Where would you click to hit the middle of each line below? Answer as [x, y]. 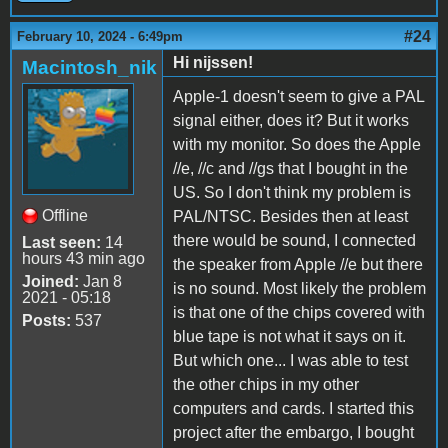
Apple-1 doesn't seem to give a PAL [298, 96]
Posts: [46, 320]
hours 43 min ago [83, 258]
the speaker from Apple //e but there [298, 264]
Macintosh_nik [89, 67]
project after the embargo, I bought [293, 432]
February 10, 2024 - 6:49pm [100, 36]
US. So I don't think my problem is [292, 192]
